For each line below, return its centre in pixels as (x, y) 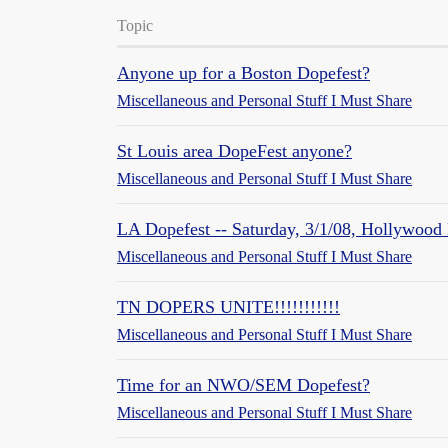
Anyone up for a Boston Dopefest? (243, 73)
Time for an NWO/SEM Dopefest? (243, 385)
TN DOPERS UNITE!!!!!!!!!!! (228, 307)
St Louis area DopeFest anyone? (234, 151)
